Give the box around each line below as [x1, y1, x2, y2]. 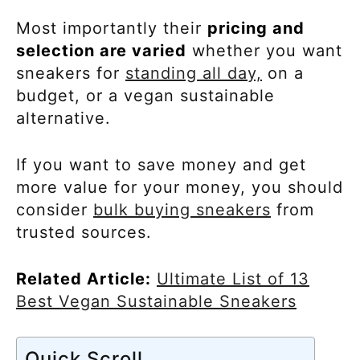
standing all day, [125, 63, 262, 83]
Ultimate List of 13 [157, 268, 309, 288]
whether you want [186, 40, 342, 60]
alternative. [16, 108, 122, 128]
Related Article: [16, 268, 151, 288]
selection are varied [16, 40, 186, 60]
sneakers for [16, 63, 125, 83]
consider [16, 199, 93, 219]
